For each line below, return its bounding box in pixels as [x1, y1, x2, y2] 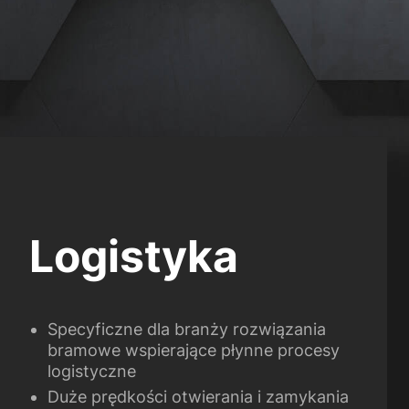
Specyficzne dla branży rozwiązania [47, 320, 326, 340]
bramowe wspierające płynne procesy [47, 341, 340, 361]
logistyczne [47, 362, 136, 382]
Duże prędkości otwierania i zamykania [47, 387, 349, 407]
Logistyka [28, 229, 238, 284]
